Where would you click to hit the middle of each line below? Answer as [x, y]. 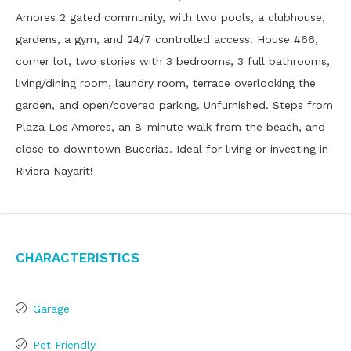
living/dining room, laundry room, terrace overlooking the [166, 83]
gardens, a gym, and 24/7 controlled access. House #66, [167, 39]
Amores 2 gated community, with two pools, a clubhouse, [170, 17]
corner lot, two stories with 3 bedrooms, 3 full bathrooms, [173, 61]
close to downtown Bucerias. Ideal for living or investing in [172, 149]
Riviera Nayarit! [54, 171]
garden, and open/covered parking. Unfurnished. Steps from [174, 105]
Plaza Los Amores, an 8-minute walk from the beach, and [170, 127]
